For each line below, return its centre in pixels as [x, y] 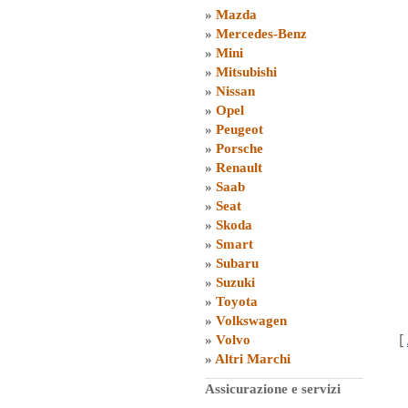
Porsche [240, 148]
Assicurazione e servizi [273, 389]
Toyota [237, 301]
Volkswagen [251, 321]
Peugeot [240, 129]
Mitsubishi [246, 72]
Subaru [237, 263]
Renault [239, 168]
